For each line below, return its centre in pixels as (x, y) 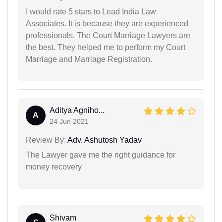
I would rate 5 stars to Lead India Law (91, 11)
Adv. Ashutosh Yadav (104, 140)
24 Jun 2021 (69, 121)
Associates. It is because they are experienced (107, 23)
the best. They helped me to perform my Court (106, 47)
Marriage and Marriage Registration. (89, 59)
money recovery (54, 166)
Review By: (46, 140)
